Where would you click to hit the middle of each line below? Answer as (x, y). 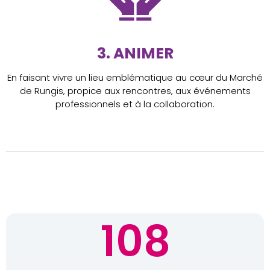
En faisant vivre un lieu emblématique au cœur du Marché (135, 78)
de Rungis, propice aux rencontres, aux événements (135, 91)
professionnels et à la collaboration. (135, 104)
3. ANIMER (135, 54)
